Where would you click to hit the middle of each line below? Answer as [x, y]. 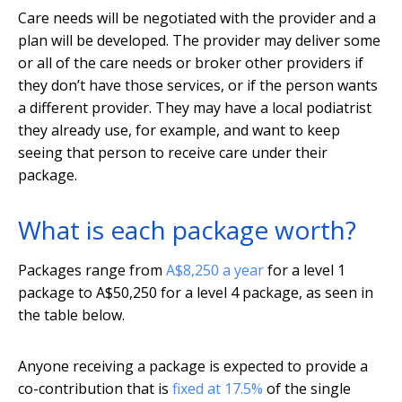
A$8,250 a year [215, 271]
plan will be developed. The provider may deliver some [199, 41]
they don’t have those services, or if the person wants [198, 86]
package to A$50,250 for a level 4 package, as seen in [196, 293]
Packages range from [92, 271]
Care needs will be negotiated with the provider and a [197, 18]
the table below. [71, 315]
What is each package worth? [187, 230]
